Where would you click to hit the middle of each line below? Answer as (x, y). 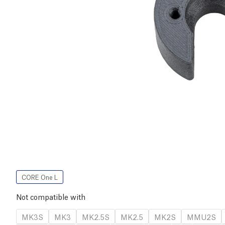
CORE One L (40, 177)
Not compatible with (51, 197)
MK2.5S (96, 217)
